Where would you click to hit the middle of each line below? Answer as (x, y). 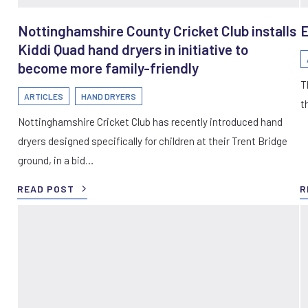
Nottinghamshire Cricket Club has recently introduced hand (150, 121)
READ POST (46, 188)
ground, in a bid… (56, 160)
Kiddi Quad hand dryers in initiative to (133, 49)
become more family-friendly (108, 67)
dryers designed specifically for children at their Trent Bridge (153, 141)
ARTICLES (44, 96)
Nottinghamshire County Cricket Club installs (157, 30)
